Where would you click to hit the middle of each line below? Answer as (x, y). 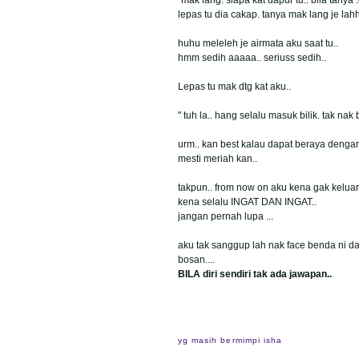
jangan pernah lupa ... (226, 216)
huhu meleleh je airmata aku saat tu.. (258, 43)
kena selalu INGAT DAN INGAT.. (247, 202)
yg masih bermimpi (221, 341)
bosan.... (196, 259)
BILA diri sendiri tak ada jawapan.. (255, 274)
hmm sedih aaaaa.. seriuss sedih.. (252, 57)
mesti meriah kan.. (218, 158)
